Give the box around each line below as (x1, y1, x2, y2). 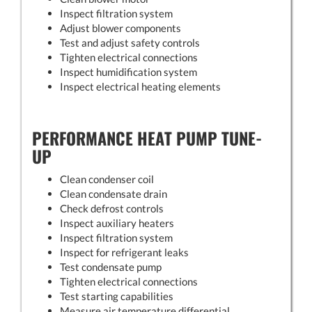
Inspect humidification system (60, 65, 197, 78)
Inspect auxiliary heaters (60, 216, 174, 229)
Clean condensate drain (60, 187, 167, 200)
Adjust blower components (60, 21, 181, 34)
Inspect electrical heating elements (60, 79, 221, 93)
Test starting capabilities (60, 289, 173, 302)
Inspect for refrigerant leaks (60, 245, 189, 258)
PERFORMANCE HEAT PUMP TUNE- (32, 125, 262, 150)
